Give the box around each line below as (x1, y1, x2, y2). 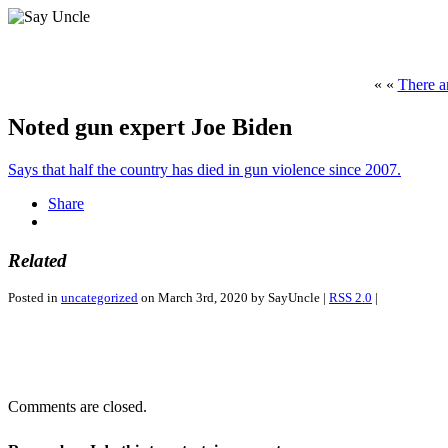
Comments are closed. (8, 398, 147, 416)
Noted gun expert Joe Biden (8, 113, 292, 140)
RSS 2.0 (329, 290, 372, 306)
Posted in (8, 290, 61, 306)
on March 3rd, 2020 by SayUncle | (138, 290, 329, 306)
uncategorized (61, 290, 138, 306)
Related (8, 249, 67, 271)
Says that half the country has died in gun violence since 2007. (8, 160, 401, 178)
